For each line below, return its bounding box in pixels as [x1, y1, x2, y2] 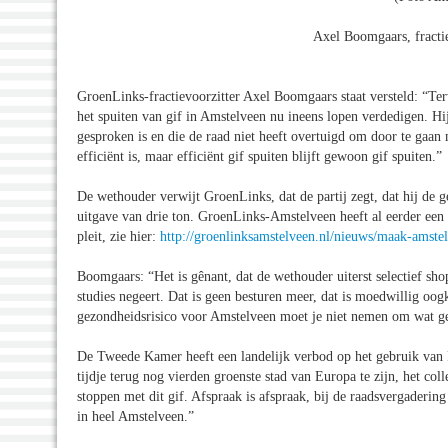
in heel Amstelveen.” [77, 408, 194, 424]
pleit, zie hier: [77, 228, 160, 244]
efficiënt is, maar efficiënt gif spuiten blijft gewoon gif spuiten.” [77, 148, 442, 164]
